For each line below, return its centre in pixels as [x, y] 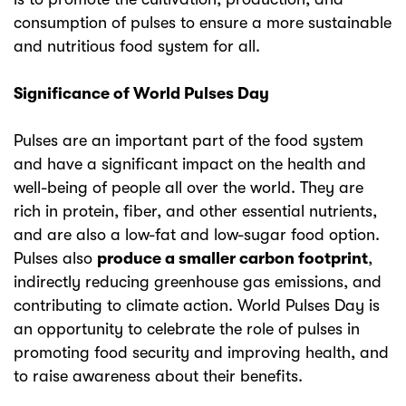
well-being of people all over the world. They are [188, 188]
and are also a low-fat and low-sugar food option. [199, 235]
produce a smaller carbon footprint [232, 258]
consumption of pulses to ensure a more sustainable [203, 23]
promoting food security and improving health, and [201, 353]
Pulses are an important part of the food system [188, 140]
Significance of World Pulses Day [141, 93]
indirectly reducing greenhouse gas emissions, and [198, 282]
